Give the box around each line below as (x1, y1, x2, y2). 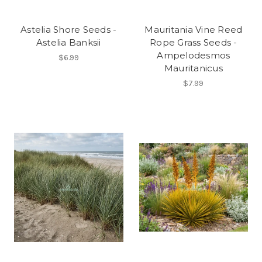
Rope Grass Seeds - (150, 36, 237, 48)
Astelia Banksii (36, 36, 101, 48)
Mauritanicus (164, 62, 223, 74)
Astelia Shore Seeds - (20, 23, 117, 35)
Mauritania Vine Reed (144, 23, 243, 35)
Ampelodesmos (157, 49, 230, 61)
